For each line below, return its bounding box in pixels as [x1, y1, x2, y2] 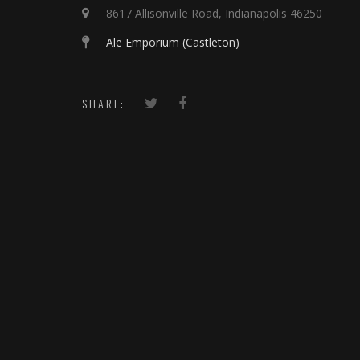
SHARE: [82, 95, 125, 112]
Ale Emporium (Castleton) [106, 35, 239, 50]
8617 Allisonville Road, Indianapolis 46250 [106, 6, 322, 21]
